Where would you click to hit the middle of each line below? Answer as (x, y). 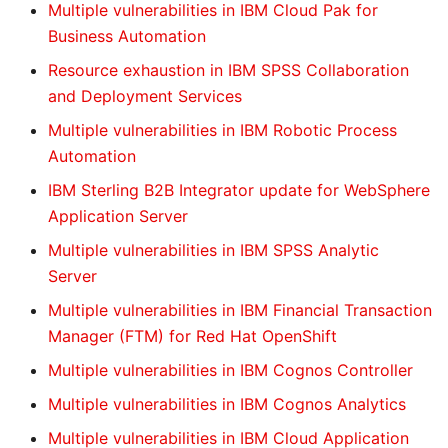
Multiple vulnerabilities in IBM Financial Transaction (240, 310)
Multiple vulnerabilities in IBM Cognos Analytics (227, 404)
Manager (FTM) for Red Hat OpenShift (192, 336)
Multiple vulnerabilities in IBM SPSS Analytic (213, 250)
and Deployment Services (145, 96)
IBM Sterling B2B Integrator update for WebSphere (239, 190)
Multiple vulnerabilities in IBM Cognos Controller (230, 370)
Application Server (118, 216)
